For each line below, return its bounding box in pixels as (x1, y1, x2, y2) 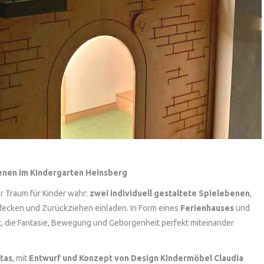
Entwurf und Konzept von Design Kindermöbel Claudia (29, 253, 243, 263)
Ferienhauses (180, 203, 234, 213)
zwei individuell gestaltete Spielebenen (90, 188, 250, 198)
